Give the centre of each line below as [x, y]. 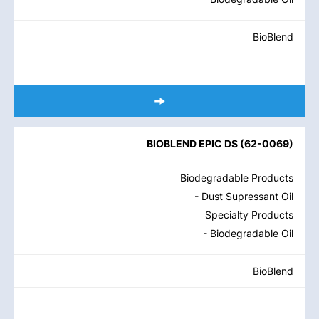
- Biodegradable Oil [248, 233]
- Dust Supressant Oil [244, 196]
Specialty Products [249, 215]
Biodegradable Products [237, 178]
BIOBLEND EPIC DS [192, 143]
